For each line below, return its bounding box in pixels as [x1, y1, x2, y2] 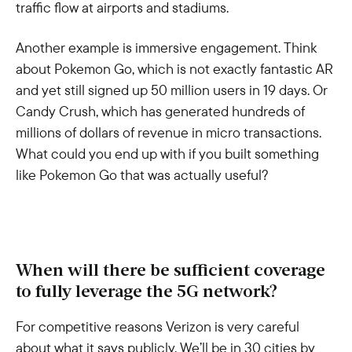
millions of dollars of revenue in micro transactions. [16, 123, 321, 141]
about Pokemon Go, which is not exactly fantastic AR [16, 60, 333, 78]
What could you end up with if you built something [16, 145, 319, 163]
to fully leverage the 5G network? [16, 284, 277, 302]
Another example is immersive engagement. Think [16, 38, 317, 57]
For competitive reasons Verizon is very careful [16, 317, 299, 335]
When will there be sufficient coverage [16, 262, 325, 280]
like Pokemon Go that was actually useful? [16, 166, 269, 184]
